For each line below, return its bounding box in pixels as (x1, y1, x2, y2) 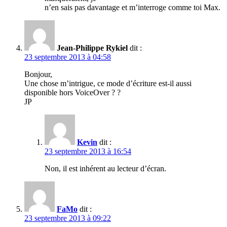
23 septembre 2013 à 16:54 (45, 147, 131, 156)
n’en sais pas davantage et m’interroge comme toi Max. (45, 3, 220, 12)
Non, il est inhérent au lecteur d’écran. (45, 164, 166, 173)
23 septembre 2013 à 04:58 (24, 53, 111, 62)
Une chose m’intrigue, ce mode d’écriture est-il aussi (24, 79, 192, 88)
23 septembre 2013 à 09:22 (24, 214, 111, 223)
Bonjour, (24, 70, 52, 79)
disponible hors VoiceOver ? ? (24, 88, 121, 97)
